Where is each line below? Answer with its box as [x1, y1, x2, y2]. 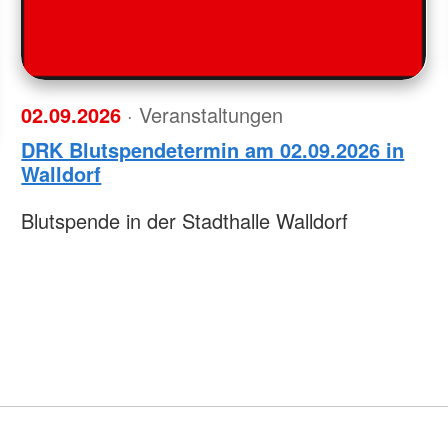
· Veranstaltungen [127, 100, 284, 130]
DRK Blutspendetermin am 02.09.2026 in [21, 135, 405, 165]
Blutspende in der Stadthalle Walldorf [21, 206, 349, 236]
